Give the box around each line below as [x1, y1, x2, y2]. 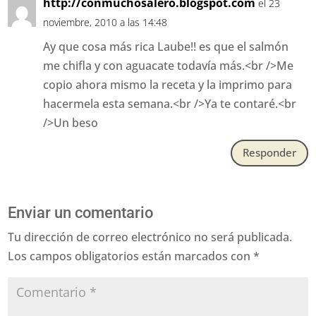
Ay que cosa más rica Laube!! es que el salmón [43, 38, 289, 54]
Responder [242, 145, 296, 160]
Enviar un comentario [8, 203, 154, 221]
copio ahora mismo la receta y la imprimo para [43, 76, 293, 92]
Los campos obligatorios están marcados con [8, 248, 254, 264]
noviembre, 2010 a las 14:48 [43, 15, 168, 29]
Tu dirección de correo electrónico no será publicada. [8, 229, 293, 245]
